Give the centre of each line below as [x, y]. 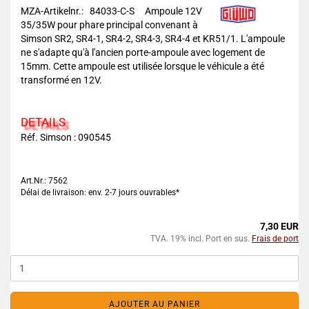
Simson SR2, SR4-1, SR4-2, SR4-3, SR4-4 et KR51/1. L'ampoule [153, 39]
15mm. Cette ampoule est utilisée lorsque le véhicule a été [142, 66]
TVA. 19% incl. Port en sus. [201, 239]
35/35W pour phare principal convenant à [109, 25]
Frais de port [275, 239]
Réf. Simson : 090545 [66, 137]
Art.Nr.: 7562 [44, 181]
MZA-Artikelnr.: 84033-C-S [82, 11]
